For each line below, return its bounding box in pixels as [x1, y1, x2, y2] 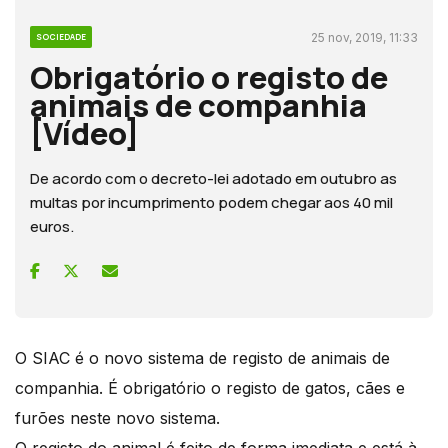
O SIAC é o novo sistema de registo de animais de [15, 347, 390, 368]
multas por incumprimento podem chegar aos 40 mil [30, 191, 393, 213]
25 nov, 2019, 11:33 [311, 29, 418, 45]
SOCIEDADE [36, 30, 86, 42]
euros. [30, 215, 74, 237]
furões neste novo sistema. [15, 407, 220, 428]
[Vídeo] [30, 111, 139, 154]
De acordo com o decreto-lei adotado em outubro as [30, 167, 397, 189]
